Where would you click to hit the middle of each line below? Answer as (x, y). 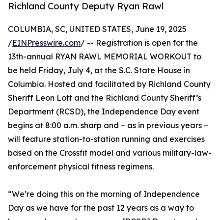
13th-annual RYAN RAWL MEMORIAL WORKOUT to (105, 57)
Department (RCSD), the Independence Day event (104, 112)
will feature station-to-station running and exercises (106, 139)
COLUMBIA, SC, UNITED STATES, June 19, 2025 (97, 29)
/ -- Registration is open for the (139, 43)
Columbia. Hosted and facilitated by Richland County (109, 84)
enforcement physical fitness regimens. (81, 167)
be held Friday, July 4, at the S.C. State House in (99, 70)
